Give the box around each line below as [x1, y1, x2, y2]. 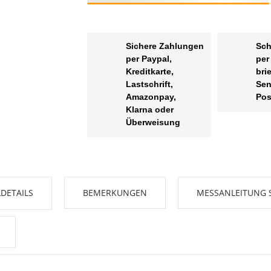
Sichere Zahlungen [126, 41, 204, 51]
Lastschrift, [126, 79, 173, 90]
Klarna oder [126, 105, 174, 115]
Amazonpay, [126, 92, 176, 102]
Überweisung [126, 117, 180, 128]
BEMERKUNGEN [83, 187, 147, 199]
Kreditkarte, [126, 67, 174, 77]
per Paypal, [126, 54, 172, 64]
